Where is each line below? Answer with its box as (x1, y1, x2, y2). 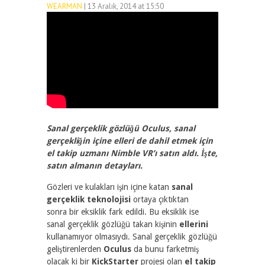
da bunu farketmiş (131, 244, 199, 254)
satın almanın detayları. (47, 161, 143, 171)
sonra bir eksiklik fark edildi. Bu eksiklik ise (47, 207, 199, 217)
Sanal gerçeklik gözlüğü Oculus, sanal (47, 124, 195, 134)
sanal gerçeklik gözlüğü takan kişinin (47, 219, 177, 230)
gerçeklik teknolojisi (47, 195, 131, 205)
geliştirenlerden (47, 244, 104, 254)
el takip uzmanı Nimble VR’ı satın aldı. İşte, (47, 148, 218, 159)
